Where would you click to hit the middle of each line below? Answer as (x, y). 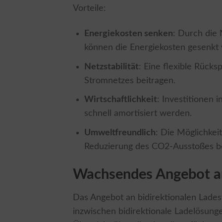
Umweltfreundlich (120, 133)
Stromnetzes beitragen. (130, 80)
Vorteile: (89, 8)
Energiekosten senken (129, 33)
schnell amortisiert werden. (138, 113)
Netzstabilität (112, 66)
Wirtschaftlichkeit (121, 100)
